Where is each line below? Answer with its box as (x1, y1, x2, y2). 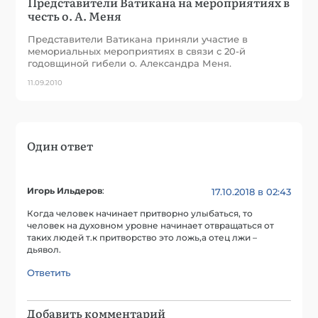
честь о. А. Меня (28, 6, 122, 24)
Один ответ (27, 136, 94, 154)
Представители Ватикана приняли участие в (28, 33, 248, 45)
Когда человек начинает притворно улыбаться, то (27, 208, 253, 219)
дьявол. (27, 244, 62, 255)
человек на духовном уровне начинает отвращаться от (27, 220, 275, 231)
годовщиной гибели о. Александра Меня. (28, 57, 232, 69)
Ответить (27, 266, 71, 278)
